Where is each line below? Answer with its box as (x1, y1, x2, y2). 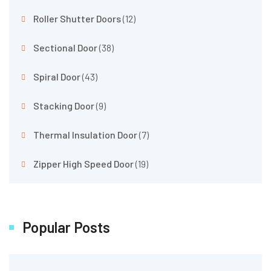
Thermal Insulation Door (33, 128, 137, 140)
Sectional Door (33, 41, 97, 53)
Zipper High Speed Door (33, 157, 134, 169)
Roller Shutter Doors (33, 12, 121, 24)
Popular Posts (22, 218, 110, 236)
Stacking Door (33, 99, 94, 111)
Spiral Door (33, 70, 80, 82)
